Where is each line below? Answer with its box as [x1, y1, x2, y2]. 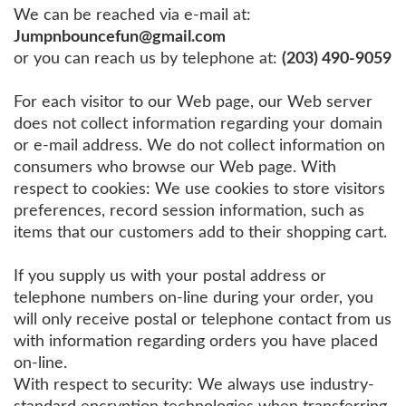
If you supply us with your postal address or [14, 267, 326, 284]
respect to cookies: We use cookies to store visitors [14, 180, 385, 197]
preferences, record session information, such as [14, 202, 364, 218]
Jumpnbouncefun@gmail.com [14, 28, 226, 44]
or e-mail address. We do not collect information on [14, 137, 385, 153]
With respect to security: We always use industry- [14, 376, 374, 392]
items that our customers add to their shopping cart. [14, 224, 387, 240]
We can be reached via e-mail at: [14, 6, 251, 23]
